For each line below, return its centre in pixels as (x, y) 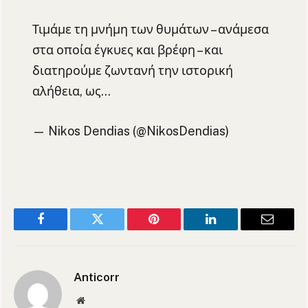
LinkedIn (232, 229)
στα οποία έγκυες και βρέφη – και (127, 50)
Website (99, 300)
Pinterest (175, 229)
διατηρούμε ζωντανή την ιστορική (132, 71)
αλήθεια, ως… (71, 91)
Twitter (114, 229)
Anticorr (97, 277)
